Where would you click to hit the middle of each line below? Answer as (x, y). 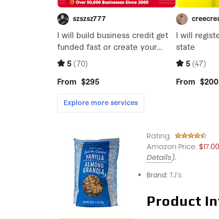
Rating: (160, 135)
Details (159, 157)
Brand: (158, 175)
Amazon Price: (172, 146)
